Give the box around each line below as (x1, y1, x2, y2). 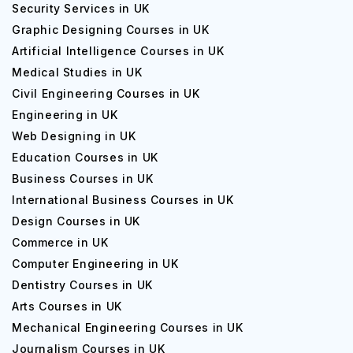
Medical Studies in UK (12, 65, 143, 79)
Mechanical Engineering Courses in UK (12, 321, 243, 334)
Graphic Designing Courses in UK (12, 23, 210, 36)
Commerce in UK (12, 236, 109, 249)
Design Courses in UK (12, 214, 140, 228)
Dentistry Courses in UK (12, 278, 153, 292)
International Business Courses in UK (12, 193, 234, 206)
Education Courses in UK (12, 150, 158, 164)
